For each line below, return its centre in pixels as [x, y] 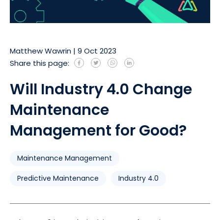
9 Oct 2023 [97, 51]
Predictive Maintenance [58, 178]
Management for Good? [98, 130]
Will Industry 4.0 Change [101, 89]
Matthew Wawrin [41, 51]
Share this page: [40, 63]
